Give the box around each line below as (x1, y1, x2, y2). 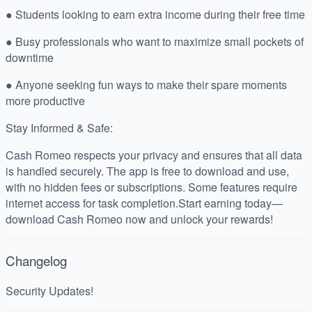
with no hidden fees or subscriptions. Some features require (6, 179, 297, 196)
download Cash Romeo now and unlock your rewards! (6, 211, 273, 228)
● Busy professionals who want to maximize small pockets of (6, 33, 304, 50)
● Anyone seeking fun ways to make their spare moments (6, 77, 287, 93)
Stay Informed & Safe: (6, 120, 113, 136)
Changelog (6, 251, 67, 270)
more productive (6, 93, 85, 109)
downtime (6, 49, 54, 66)
